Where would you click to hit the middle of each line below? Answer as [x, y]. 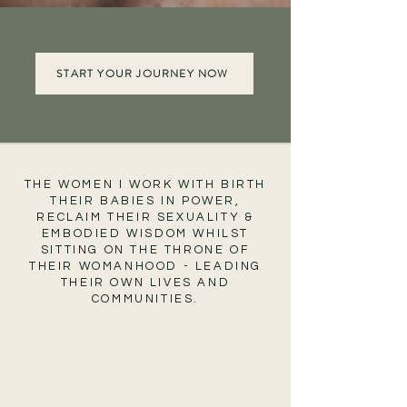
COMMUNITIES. [145, 299]
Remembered [145, 385]
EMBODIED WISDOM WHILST [145, 233]
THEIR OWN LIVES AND [145, 283]
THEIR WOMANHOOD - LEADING [145, 266]
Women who [145, 346]
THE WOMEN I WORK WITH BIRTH [145, 184]
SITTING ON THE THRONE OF [145, 250]
